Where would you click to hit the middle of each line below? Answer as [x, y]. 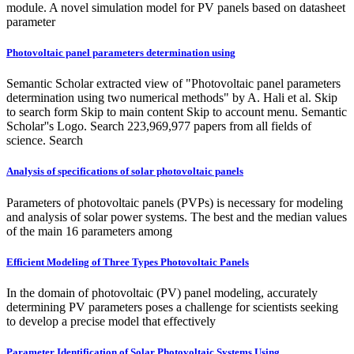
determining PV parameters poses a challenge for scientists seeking [172, 307]
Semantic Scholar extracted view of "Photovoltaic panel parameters [173, 84]
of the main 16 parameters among [89, 231]
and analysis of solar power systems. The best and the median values [177, 217]
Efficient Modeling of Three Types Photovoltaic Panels [128, 262]
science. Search [45, 141]
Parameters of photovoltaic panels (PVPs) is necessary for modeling [175, 202]
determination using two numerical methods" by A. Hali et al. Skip [172, 98]
